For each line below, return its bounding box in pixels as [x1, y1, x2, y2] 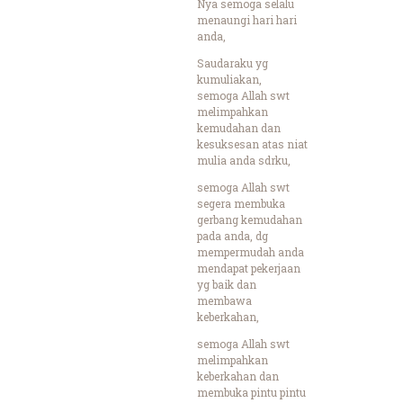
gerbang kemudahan [197, 211, 302, 227]
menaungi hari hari [197, 12, 297, 27]
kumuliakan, [197, 71, 262, 86]
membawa [197, 292, 252, 308]
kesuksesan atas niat [197, 136, 308, 151]
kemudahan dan [197, 120, 281, 135]
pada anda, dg [197, 228, 268, 243]
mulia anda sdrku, [197, 152, 291, 167]
